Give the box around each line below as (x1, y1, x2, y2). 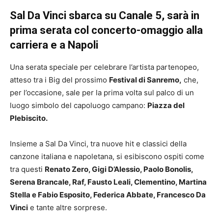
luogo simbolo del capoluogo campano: (10, 101, 147, 110)
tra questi (10, 165, 45, 174)
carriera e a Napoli (10, 39, 98, 52)
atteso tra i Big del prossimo (10, 75, 109, 85)
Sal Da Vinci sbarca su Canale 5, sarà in (10, 9, 199, 22)
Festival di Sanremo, (109, 75, 182, 85)
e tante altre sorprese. (28, 203, 107, 213)
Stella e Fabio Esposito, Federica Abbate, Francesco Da (10, 190, 206, 200)
